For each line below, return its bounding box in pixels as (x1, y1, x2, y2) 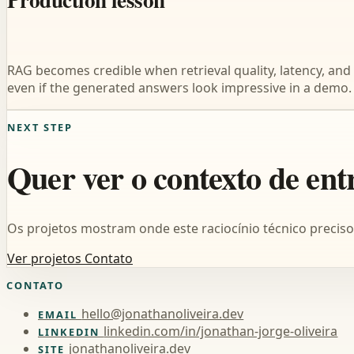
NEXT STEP (7, 120, 73, 135)
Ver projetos (7, 250, 85, 268)
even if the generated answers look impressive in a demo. (7, 78, 352, 96)
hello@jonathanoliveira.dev (81, 305, 244, 323)
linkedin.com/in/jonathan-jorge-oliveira (104, 322, 338, 341)
